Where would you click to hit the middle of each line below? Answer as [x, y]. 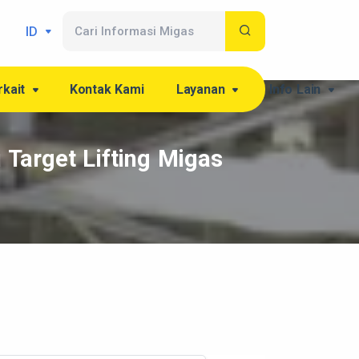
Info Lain [296, 89]
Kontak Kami [107, 89]
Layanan [202, 89]
